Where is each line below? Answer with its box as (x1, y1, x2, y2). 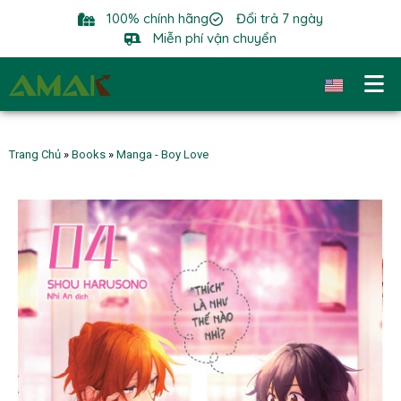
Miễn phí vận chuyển (152, 30, 277, 47)
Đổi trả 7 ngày (236, 10, 324, 27)
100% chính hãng (106, 10, 209, 27)
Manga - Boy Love (116, 148, 209, 161)
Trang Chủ (9, 148, 61, 161)
